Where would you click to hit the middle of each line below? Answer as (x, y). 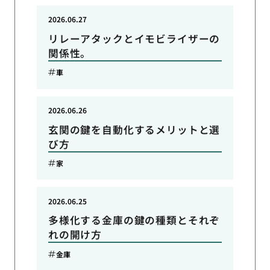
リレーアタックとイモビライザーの (134, 38)
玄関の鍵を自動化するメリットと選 (134, 129)
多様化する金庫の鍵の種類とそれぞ (134, 220)
